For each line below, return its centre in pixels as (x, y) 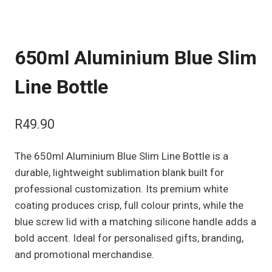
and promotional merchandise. (84, 254)
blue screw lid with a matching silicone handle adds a (135, 221)
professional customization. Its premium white (121, 189)
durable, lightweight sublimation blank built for (119, 172)
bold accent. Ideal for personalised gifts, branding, (129, 238)
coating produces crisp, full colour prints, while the (129, 205)
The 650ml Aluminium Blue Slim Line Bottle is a (121, 156)
